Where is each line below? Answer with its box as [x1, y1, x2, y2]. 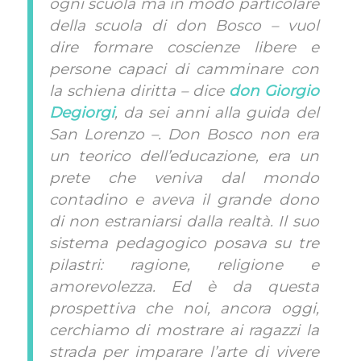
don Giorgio [228, 81, 319, 100]
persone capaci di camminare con [48, 59, 319, 78]
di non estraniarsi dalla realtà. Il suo [48, 211, 319, 230]
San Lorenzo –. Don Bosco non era [48, 124, 319, 143]
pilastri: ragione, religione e [48, 255, 319, 274]
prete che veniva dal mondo [48, 168, 319, 187]
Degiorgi [48, 102, 114, 122]
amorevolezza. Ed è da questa [48, 276, 319, 296]
